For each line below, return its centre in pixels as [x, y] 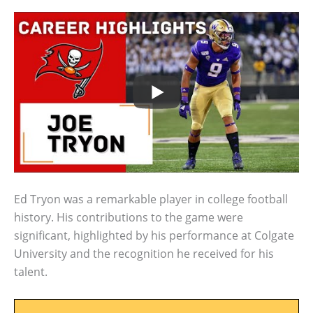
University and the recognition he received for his [144, 254]
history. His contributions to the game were [129, 218]
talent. [31, 272]
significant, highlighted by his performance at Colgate [154, 236]
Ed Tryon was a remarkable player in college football [151, 199]
